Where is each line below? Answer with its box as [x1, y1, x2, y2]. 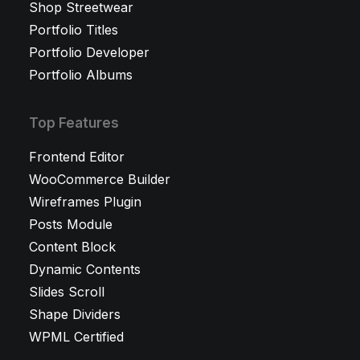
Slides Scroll [29, 284, 104, 300]
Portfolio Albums [29, 67, 133, 83]
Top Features [29, 115, 119, 131]
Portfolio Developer [29, 44, 149, 60]
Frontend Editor [29, 149, 125, 165]
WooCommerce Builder [29, 171, 170, 187]
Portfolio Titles [29, 22, 118, 38]
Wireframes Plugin [29, 194, 141, 210]
